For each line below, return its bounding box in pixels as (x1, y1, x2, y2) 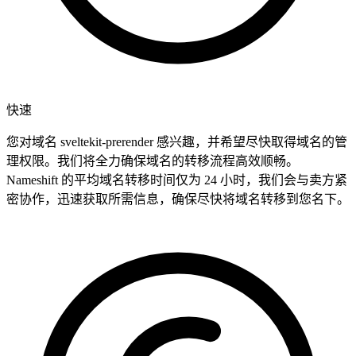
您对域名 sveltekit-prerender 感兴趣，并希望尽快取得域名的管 (6, 135, 347, 149)
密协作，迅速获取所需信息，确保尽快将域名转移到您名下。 (6, 192, 350, 207)
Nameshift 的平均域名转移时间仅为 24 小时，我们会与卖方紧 (6, 173, 347, 188)
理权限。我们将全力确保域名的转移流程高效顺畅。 (6, 154, 299, 168)
